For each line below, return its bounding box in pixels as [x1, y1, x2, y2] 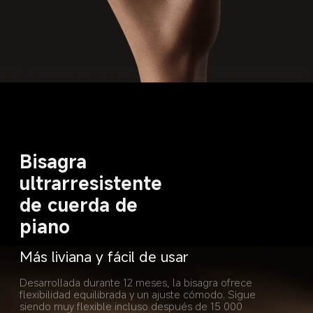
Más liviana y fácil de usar [20, 247, 189, 267]
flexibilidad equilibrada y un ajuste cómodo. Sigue [20, 286, 259, 301]
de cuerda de [20, 191, 144, 217]
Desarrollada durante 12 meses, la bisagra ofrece [20, 275, 256, 289]
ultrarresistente [20, 170, 168, 195]
